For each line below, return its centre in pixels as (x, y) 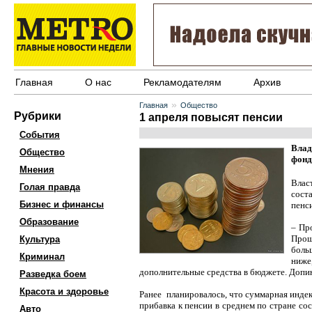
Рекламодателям (182, 82)
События (40, 135)
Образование (49, 222)
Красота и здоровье (64, 291)
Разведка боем (53, 274)
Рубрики (38, 116)
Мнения (37, 170)
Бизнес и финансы (62, 204)
